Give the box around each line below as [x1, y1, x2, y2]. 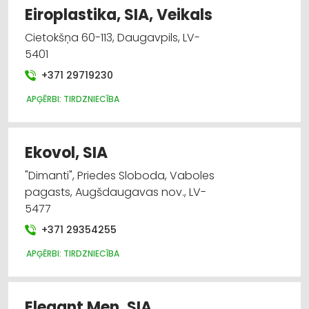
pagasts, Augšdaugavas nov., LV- [25, 183, 206, 200]
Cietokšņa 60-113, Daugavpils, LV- [25, 29, 200, 46]
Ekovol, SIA [25, 141, 108, 163]
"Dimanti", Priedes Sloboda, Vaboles [25, 167, 215, 183]
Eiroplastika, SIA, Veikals [25, 3, 212, 26]
